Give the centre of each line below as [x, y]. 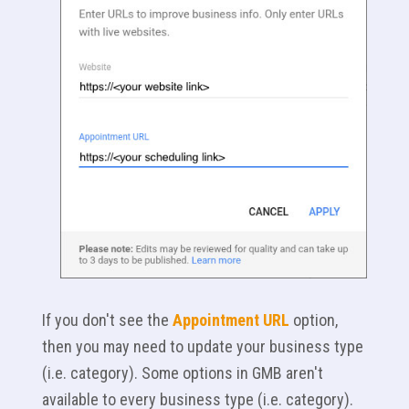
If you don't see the [107, 320]
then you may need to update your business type [203, 347]
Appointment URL [231, 320]
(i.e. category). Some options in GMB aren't [183, 373]
